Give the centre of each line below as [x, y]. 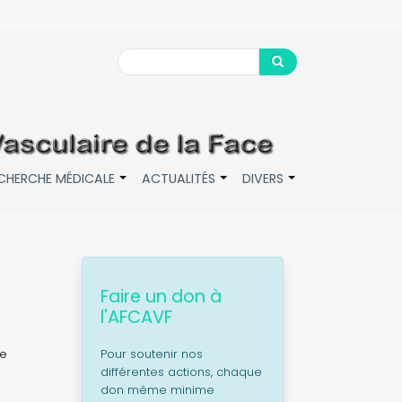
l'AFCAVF [136, 317]
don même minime [157, 390]
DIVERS [263, 179]
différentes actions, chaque [181, 372]
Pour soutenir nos [152, 354]
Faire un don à [161, 297]
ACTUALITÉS [179, 179]
